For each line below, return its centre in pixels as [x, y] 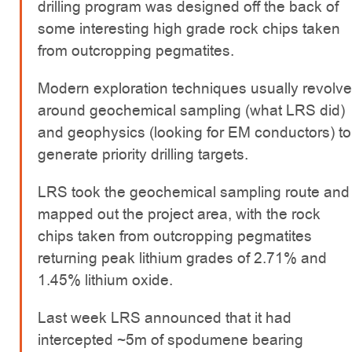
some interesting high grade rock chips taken [189, 29]
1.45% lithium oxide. [105, 280]
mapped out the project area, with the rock [179, 214]
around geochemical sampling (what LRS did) [191, 111]
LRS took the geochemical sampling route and [194, 192]
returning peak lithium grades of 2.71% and [182, 258]
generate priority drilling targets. [143, 155]
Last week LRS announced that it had [165, 318]
